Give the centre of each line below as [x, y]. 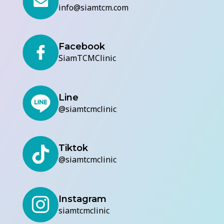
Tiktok [73, 148]
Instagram [82, 199]
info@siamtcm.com [93, 8]
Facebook [81, 47]
